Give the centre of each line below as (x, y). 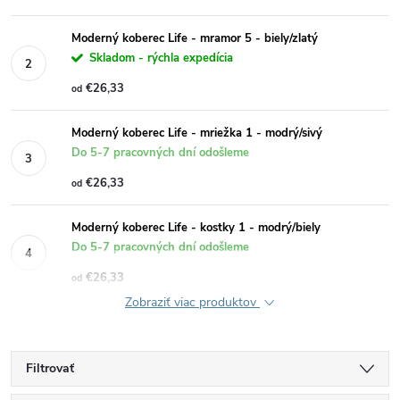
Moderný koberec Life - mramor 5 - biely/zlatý (195, 38)
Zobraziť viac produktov (192, 302)
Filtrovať (50, 368)
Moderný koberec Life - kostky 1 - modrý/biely (196, 228)
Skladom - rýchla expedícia (161, 58)
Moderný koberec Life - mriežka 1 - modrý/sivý (197, 133)
